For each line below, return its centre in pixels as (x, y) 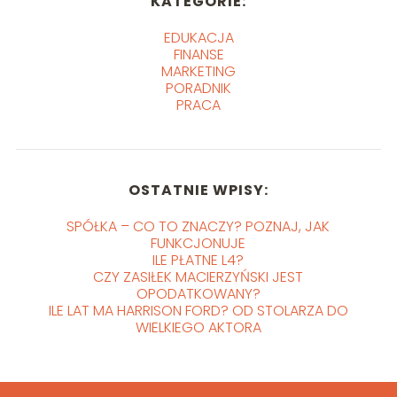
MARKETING (198, 71)
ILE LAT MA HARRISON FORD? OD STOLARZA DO (198, 310)
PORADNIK (198, 88)
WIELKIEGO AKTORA (198, 327)
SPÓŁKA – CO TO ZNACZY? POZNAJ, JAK (198, 226)
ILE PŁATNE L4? (198, 260)
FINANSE (198, 54)
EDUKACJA (198, 37)
